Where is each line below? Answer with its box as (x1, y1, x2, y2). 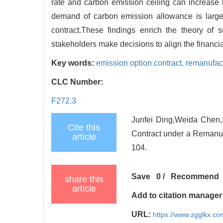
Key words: (51, 58, 96, 67)
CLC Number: (51, 77, 105, 86)
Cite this (68, 122, 100, 132)
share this (64, 174, 104, 184)
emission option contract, (96, 58, 186, 67)
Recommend (171, 172, 220, 181)
